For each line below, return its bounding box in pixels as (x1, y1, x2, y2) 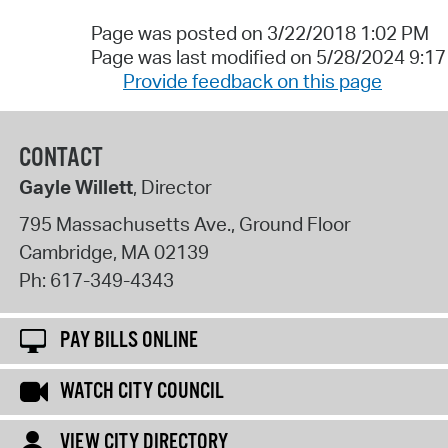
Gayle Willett (18, 174, 133, 199)
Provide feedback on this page (123, 68, 382, 93)
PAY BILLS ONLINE (60, 326, 198, 355)
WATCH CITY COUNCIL (60, 377, 224, 406)
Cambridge (18, 240, 113, 265)
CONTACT (18, 141, 103, 175)
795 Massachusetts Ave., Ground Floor (18, 212, 351, 237)
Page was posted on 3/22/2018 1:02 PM (90, 20, 429, 45)
